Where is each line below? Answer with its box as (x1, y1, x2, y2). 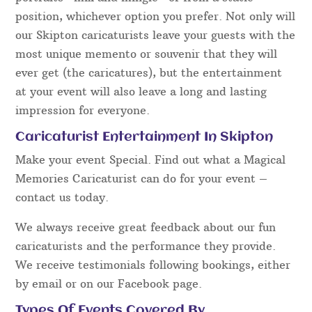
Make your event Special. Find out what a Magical (15, 152, 286, 166)
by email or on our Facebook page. (15, 276, 203, 290)
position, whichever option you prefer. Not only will (15, 8, 296, 23)
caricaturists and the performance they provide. (15, 238, 276, 253)
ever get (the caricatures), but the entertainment (15, 65, 283, 79)
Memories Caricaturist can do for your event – (15, 171, 268, 185)
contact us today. (15, 189, 109, 204)
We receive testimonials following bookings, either (15, 257, 291, 272)
